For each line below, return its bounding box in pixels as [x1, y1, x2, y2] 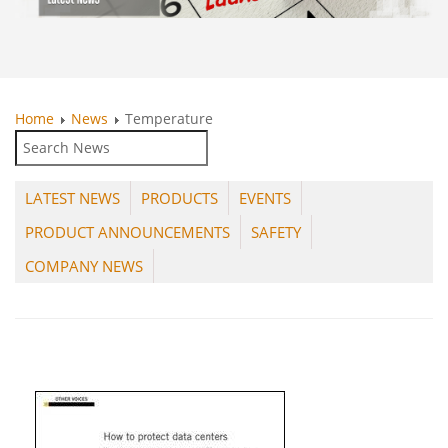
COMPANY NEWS [25, 256, 143, 277]
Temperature [125, 109, 213, 129]
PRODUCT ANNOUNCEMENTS [25, 222, 230, 243]
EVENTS [239, 188, 291, 209]
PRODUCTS [141, 188, 218, 209]
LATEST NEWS [25, 188, 120, 209]
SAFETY [251, 222, 301, 243]
